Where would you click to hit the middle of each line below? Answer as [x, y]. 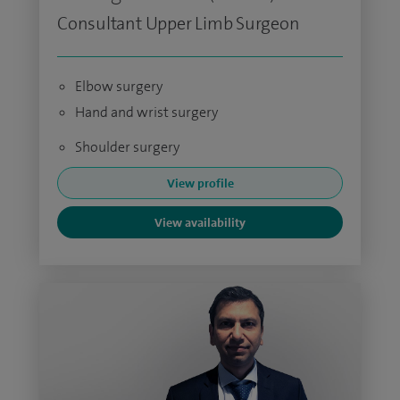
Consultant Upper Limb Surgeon [179, 23]
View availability [200, 222]
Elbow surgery [119, 86]
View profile [200, 183]
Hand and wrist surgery [146, 112]
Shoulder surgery [127, 147]
